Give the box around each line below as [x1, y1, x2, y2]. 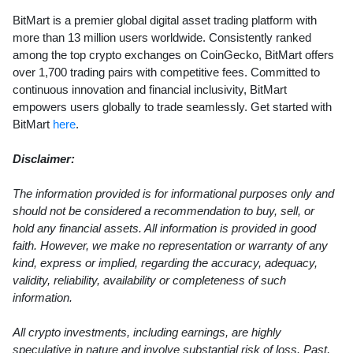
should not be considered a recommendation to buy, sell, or [13, 203, 314, 217]
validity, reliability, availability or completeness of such [13, 273, 286, 287]
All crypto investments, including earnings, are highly [13, 325, 281, 339]
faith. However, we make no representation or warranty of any [13, 238, 328, 252]
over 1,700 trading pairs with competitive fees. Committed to [13, 65, 320, 79]
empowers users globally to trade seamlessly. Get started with [13, 99, 332, 113]
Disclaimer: [13, 151, 75, 165]
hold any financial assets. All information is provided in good [13, 221, 316, 235]
